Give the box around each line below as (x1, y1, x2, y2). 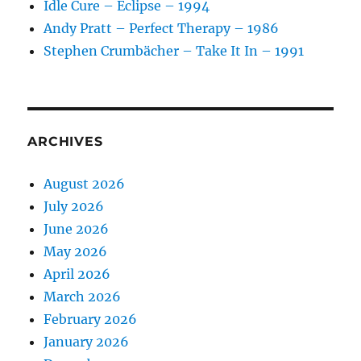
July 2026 (44, 198, 105, 215)
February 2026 (44, 311, 138, 328)
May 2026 (44, 243, 108, 260)
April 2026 (44, 266, 111, 283)
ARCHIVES (27, 134, 103, 150)
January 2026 (44, 334, 130, 351)
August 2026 (44, 176, 126, 193)
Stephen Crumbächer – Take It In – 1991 (44, 43, 305, 60)
